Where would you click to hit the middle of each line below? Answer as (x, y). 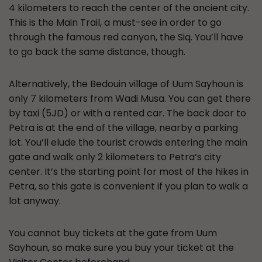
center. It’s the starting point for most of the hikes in (129, 172)
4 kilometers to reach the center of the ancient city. (129, 8)
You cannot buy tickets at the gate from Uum (113, 233)
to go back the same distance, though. (97, 52)
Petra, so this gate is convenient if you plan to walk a (128, 186)
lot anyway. (35, 201)
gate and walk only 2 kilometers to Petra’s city (115, 157)
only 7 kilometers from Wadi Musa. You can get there (130, 99)
